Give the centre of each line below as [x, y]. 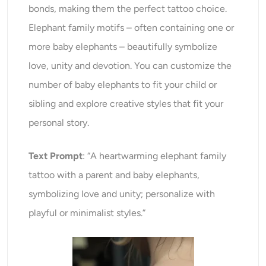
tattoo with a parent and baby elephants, [114, 175]
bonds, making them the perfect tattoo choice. [128, 9]
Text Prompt [56, 156]
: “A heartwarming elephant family [155, 156]
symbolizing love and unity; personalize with [122, 194]
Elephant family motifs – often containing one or [132, 28]
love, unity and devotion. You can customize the [130, 66]
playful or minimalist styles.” [87, 213]
